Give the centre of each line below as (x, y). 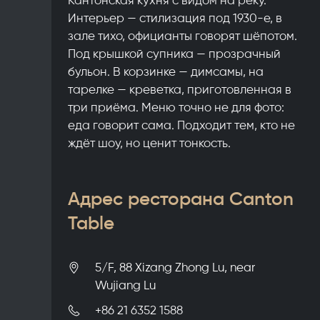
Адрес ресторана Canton (181, 198)
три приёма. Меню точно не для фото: (176, 107)
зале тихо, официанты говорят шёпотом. (183, 35)
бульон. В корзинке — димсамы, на (166, 71)
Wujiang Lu (126, 285)
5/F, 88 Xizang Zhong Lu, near (175, 267)
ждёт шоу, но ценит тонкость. (150, 142)
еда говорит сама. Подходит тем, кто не (182, 125)
